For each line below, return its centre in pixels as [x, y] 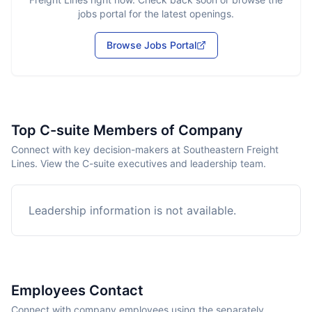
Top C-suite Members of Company [127, 130]
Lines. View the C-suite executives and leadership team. [139, 163]
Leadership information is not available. [132, 210]
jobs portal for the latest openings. [156, 14]
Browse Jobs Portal [151, 45]
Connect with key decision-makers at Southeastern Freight [145, 149]
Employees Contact [77, 290]
